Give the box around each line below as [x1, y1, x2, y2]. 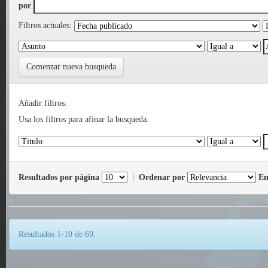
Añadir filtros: [19, 99, 67, 108]
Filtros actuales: [19, 21, 72, 31]
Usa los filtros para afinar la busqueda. [19, 115, 149, 124]
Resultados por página [19, 172, 99, 182]
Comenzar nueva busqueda [26, 62, 116, 72]
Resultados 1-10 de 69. [19, 230, 96, 239]
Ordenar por [139, 172, 185, 182]
